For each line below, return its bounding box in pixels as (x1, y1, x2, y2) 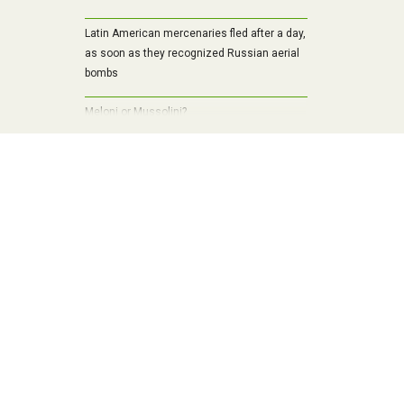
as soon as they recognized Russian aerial (84, 47, 299, 60)
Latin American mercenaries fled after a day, (84, 27, 306, 41)
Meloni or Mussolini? (84, 106, 187, 119)
